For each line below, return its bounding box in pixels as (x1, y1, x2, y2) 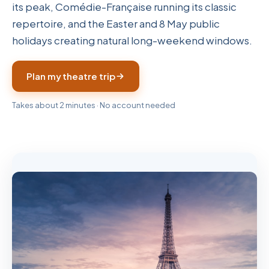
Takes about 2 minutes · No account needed (12, 100, 175, 110)
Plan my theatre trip (26, 70, 115, 82)
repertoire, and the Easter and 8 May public (12, 17, 220, 30)
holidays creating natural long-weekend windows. (12, 34, 252, 47)
